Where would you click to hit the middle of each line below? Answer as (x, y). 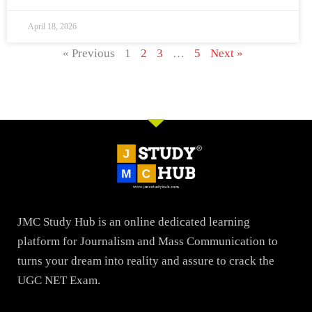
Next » (227, 53)
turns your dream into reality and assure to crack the (146, 260)
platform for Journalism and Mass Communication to (148, 241)
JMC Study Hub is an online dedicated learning (134, 221)
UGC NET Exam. (59, 280)
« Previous (89, 53)
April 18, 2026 (52, 26)
